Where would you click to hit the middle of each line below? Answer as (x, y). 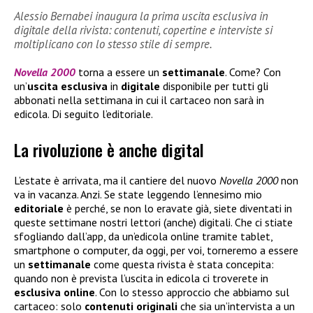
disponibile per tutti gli (214, 86)
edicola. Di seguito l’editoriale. (83, 114)
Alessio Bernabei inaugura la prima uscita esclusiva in (141, 16)
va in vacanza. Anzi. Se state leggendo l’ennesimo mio (138, 194)
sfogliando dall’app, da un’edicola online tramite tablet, (143, 236)
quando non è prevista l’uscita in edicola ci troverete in (141, 278)
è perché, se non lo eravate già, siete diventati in (178, 208)
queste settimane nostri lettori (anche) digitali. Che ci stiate (153, 222)
